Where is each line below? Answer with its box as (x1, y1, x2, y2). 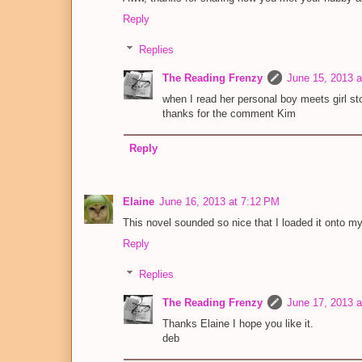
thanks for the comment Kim (162, 107, 296, 120)
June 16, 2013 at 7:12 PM (159, 195, 280, 208)
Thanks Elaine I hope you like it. (162, 318, 314, 330)
